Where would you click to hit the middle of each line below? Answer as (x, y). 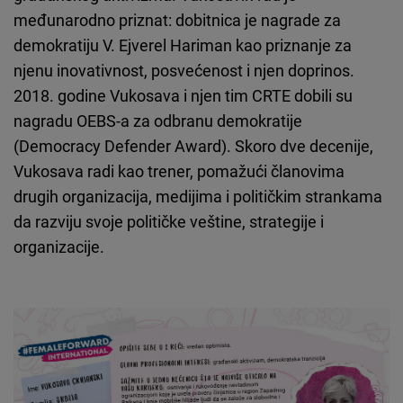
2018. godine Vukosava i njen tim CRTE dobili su (183, 96)
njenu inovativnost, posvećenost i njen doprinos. (184, 71)
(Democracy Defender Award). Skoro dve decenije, (193, 146)
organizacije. (59, 247)
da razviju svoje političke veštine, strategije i (169, 222)
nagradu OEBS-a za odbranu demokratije (158, 121)
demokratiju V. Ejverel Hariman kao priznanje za (183, 45)
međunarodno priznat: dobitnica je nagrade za (177, 20)
